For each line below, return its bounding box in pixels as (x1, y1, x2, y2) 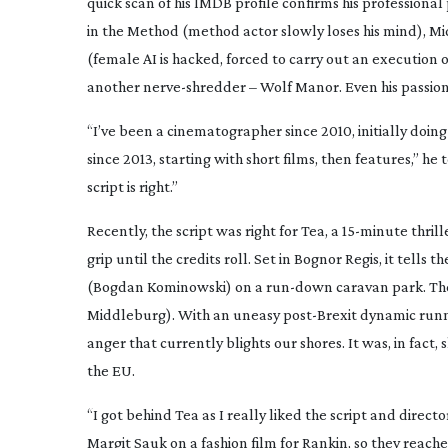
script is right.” (87, 178, 178, 195)
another (87, 78, 143, 95)
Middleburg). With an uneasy (87, 306, 283, 323)
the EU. (87, 362, 135, 379)
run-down (266, 278, 333, 295)
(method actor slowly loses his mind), (179, 22, 429, 39)
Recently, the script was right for (87, 222, 301, 239)
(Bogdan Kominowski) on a (87, 278, 266, 295)
